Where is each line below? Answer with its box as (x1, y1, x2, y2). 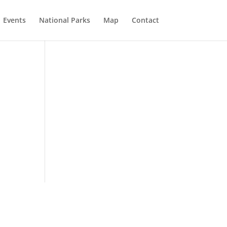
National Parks (39, 15, 90, 25)
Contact (131, 15, 159, 25)
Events (3, 15, 26, 25)
